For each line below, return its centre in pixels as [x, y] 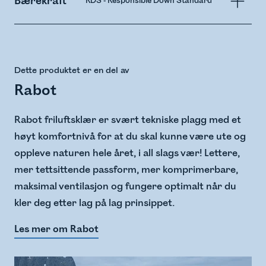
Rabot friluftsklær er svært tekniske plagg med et [128, 120]
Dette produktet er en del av [72, 71]
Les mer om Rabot [56, 229]
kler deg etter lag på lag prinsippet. [94, 203]
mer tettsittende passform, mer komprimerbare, [126, 170]
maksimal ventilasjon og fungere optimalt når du [125, 187]
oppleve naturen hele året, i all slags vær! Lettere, [127, 153]
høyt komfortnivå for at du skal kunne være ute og [130, 137]
